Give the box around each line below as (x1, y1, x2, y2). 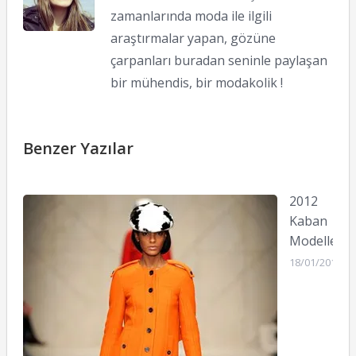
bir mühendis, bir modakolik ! (110, 74, 283, 92)
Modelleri (288, 232, 346, 250)
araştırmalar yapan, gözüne (110, 29, 276, 48)
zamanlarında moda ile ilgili (110, 7, 272, 25)
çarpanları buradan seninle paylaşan (110, 52, 327, 70)
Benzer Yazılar (22, 137, 133, 160)
